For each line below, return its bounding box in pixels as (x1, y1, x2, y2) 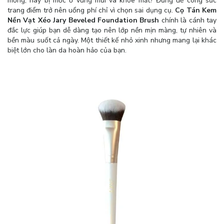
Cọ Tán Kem (175, 5, 217, 15)
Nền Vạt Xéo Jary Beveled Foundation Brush (7, 15, 159, 25)
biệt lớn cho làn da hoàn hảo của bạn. (7, 45, 126, 55)
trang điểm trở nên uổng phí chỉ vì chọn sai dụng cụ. (7, 5, 175, 15)
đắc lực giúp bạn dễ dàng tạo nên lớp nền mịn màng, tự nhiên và (7, 25, 216, 35)
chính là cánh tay (159, 15, 217, 25)
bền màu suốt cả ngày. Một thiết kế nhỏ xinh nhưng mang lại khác (7, 35, 216, 45)
